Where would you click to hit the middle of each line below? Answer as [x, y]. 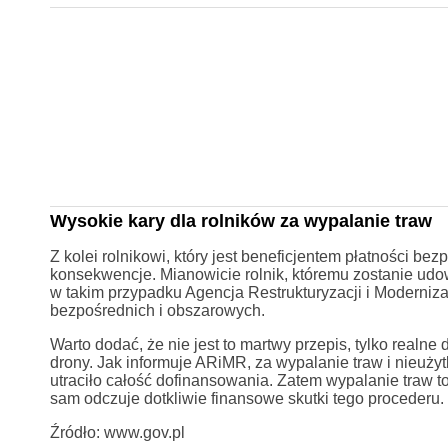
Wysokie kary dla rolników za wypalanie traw [240, 220]
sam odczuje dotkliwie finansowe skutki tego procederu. [246, 398]
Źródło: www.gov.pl [117, 432]
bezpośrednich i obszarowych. [157, 310]
